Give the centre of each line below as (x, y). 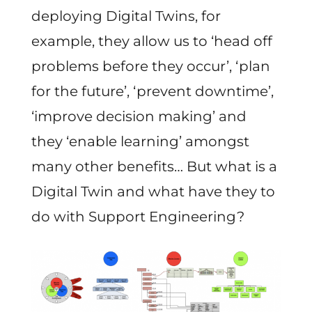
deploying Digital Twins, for (126, 16)
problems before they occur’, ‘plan (150, 66)
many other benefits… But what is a (154, 166)
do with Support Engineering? (138, 216)
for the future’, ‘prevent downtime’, (152, 91)
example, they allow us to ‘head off (151, 41)
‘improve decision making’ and (139, 116)
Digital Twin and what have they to (153, 191)
